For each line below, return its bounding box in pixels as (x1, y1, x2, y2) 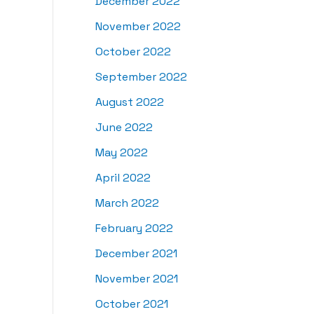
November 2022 (95, 19, 181, 34)
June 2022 (95, 120, 153, 135)
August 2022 (95, 95, 164, 110)
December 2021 (95, 246, 177, 261)
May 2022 (95, 145, 148, 161)
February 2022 (95, 221, 173, 236)
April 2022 (95, 170, 151, 186)
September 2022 (95, 69, 187, 85)
